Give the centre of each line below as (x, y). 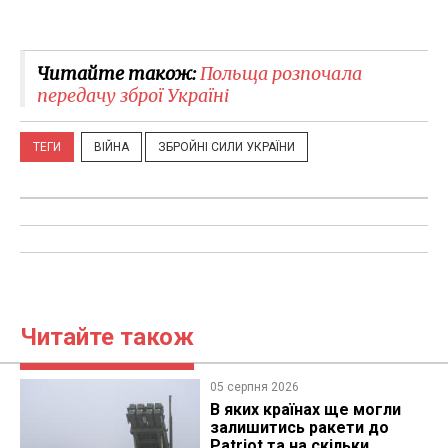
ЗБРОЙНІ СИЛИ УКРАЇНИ (226, 146)
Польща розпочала (281, 73)
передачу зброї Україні (133, 95)
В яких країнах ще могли (305, 409)
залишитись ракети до (299, 427)
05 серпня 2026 (254, 386)
